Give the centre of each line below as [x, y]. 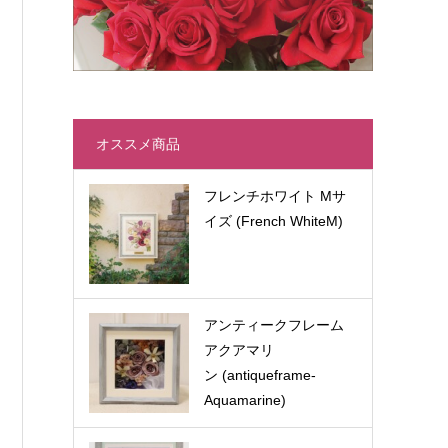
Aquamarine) [245, 400]
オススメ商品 [138, 144]
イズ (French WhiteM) [274, 221]
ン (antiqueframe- [260, 375]
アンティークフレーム [274, 325]
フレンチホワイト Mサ [275, 196]
